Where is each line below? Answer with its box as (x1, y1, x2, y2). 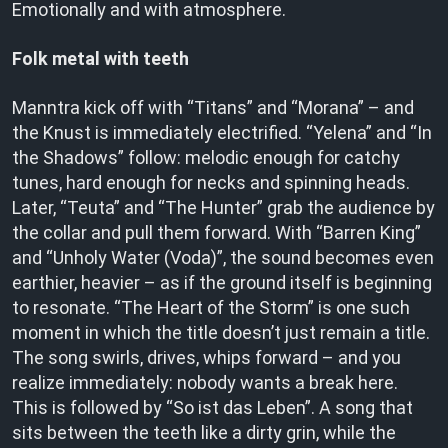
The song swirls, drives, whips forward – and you (12, 347, 401, 368)
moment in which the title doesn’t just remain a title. (12, 322, 430, 343)
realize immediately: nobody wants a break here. (12, 372, 398, 393)
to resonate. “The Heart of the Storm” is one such (12, 297, 410, 318)
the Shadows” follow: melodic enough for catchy (12, 147, 400, 168)
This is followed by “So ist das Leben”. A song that (12, 397, 413, 418)
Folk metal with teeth (12, 48, 189, 69)
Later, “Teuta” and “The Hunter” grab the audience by (12, 197, 435, 218)
